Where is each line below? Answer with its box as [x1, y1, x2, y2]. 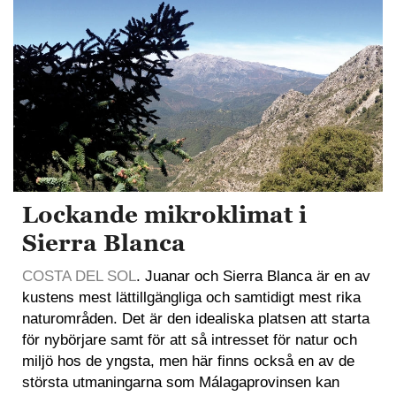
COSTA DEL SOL [22, 268, 136, 286]
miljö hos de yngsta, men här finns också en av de [22, 353, 354, 370]
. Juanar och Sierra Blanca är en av [136, 268, 370, 286]
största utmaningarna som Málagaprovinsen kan [22, 374, 339, 392]
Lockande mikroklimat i [22, 200, 307, 231]
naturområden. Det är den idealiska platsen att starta [22, 310, 369, 328]
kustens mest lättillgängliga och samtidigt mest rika [22, 289, 361, 307]
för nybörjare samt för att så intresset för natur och [22, 331, 357, 349]
